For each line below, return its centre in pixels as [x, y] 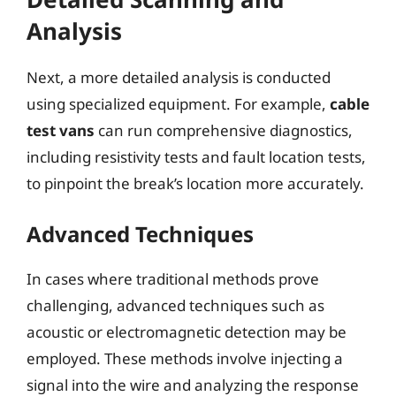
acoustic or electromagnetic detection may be [187, 332]
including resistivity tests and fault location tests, [196, 156]
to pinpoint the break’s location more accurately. [195, 183]
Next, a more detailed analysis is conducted [179, 77]
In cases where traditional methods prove [173, 279]
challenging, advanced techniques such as [175, 305]
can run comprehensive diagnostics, [224, 130]
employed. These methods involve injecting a [185, 358]
